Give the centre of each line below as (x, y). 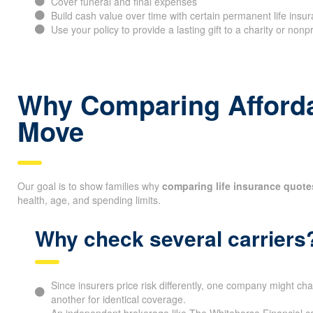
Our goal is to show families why (90, 185)
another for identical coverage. (118, 299)
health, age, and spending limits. (89, 199)
